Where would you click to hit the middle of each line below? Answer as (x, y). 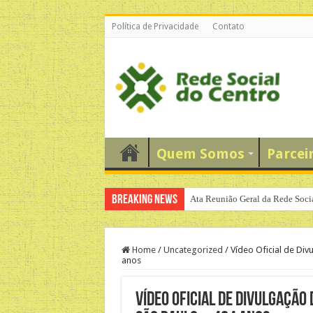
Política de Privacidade (155, 27)
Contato (228, 27)
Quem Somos (200, 153)
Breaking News (144, 200)
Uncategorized (193, 249)
